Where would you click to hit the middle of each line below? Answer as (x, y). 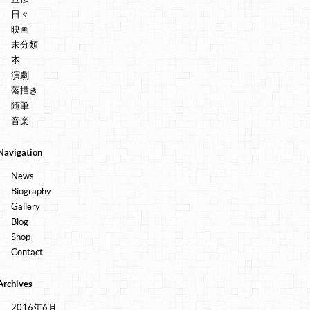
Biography (31, 191)
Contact (27, 252)
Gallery (26, 207)
